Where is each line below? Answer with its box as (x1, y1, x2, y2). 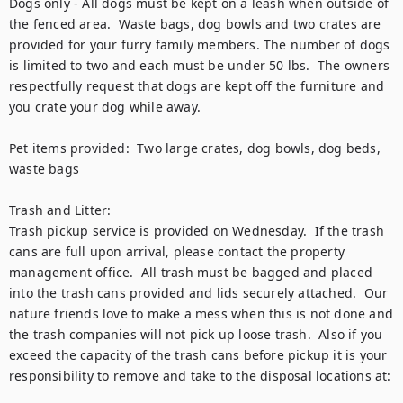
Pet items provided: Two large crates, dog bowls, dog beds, (9, 139, 381, 157)
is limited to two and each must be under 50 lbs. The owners (9, 57, 390, 74)
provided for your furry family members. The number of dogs (9, 36, 390, 53)
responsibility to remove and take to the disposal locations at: (9, 367, 391, 384)
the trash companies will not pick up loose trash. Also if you (9, 326, 383, 343)
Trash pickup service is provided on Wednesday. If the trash (9, 222, 385, 239)
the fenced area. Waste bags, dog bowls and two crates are (9, 15, 381, 32)
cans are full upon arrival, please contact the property (9, 243, 345, 260)
